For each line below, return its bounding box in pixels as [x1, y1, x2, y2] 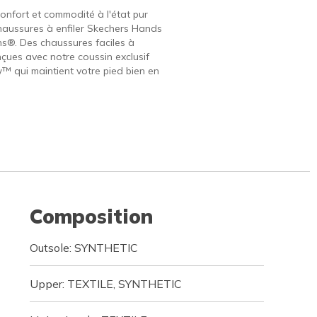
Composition [29, 204, 153, 229]
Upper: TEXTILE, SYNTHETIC [29, 277, 182, 291]
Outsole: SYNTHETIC [29, 241, 138, 255]
